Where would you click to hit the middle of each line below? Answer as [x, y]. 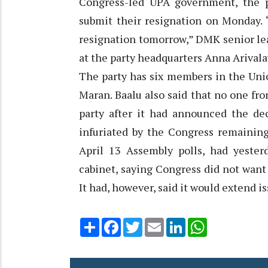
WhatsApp [228, 223]
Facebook [141, 223]
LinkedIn [202, 223]
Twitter [158, 223]
